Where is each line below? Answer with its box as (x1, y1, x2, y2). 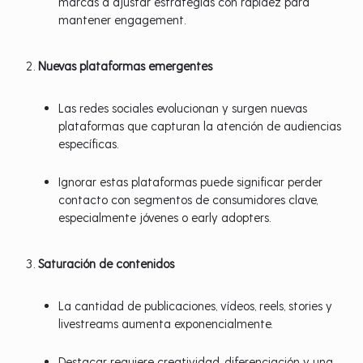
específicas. (58, 136, 119, 151)
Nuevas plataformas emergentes (38, 58, 213, 73)
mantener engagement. (58, 12, 186, 27)
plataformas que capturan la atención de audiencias (58, 118, 342, 133)
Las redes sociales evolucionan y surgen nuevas (58, 100, 308, 115)
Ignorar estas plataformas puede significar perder (58, 174, 323, 189)
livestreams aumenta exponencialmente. (58, 316, 273, 331)
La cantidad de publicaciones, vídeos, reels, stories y (58, 298, 333, 313)
